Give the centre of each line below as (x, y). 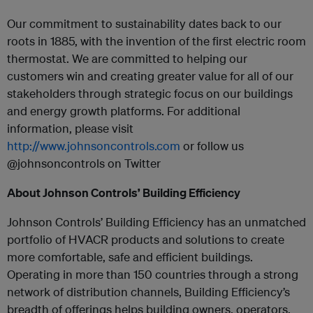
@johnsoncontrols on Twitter (84, 163)
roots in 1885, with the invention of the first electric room (156, 41)
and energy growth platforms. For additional (124, 111)
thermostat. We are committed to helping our (127, 58)
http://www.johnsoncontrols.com (94, 146)
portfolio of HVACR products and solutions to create (146, 239)
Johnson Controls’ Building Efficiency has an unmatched (156, 222)
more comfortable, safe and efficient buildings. (130, 257)
